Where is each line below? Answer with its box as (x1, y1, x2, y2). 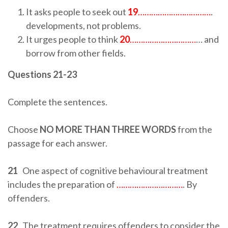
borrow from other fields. (26, 47, 126, 59)
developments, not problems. (26, 20, 141, 31)
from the (176, 124, 212, 135)
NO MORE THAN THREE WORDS (40, 124, 176, 135)
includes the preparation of (8, 179, 117, 190)
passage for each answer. (8, 137, 107, 149)
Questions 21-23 (8, 69, 77, 80)
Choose (8, 124, 40, 135)
